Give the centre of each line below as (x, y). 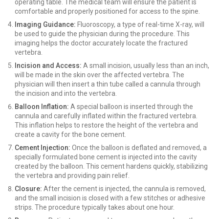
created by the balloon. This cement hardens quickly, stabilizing (111, 166)
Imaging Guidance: (45, 24)
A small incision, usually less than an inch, (145, 66)
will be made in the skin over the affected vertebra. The (99, 75)
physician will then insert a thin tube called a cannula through (108, 84)
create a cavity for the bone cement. (70, 134)
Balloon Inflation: (42, 107)
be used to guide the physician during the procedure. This (102, 34)
